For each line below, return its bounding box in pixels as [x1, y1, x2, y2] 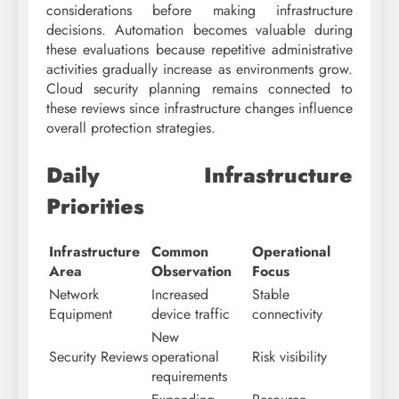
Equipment [49, 303, 112, 324]
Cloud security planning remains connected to [46, 77, 353, 99]
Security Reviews [49, 346, 148, 367]
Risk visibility [252, 346, 327, 367]
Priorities [46, 190, 144, 222]
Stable [252, 283, 289, 305]
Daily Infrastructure [46, 159, 353, 191]
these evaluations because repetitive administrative [46, 38, 353, 60]
